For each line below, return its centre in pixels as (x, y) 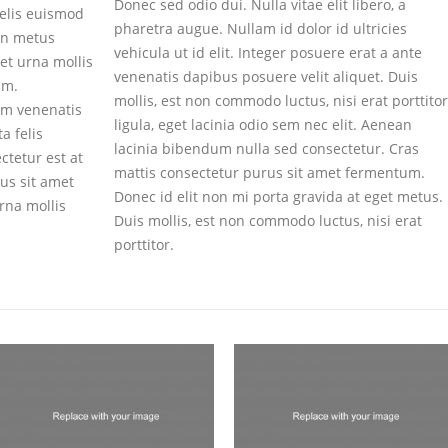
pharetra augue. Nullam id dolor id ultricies (260, 28)
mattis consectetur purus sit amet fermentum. (269, 172)
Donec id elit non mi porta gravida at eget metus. (278, 196)
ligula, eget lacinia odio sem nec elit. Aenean (263, 124)
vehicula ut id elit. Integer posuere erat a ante (268, 52)
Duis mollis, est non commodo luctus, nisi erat (268, 220)
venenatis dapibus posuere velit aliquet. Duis (266, 76)
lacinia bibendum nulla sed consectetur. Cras (266, 148)
